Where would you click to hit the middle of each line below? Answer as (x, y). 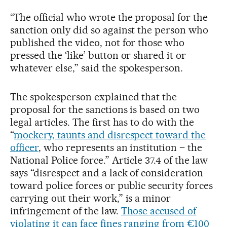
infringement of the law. (66, 211)
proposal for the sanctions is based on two (105, 109)
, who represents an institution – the (120, 147)
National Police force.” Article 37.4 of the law (109, 160)
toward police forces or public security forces (112, 185)
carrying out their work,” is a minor (91, 198)
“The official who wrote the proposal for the (109, 17)
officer (24, 147)
